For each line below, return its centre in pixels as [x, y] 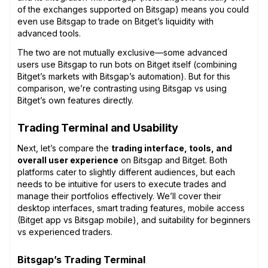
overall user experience [68, 160]
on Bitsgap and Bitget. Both [173, 160]
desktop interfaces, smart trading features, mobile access [131, 208]
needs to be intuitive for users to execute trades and [122, 184]
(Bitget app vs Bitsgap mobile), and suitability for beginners [134, 220]
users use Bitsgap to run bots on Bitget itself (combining [127, 64]
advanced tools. [50, 33]
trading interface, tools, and [172, 148]
